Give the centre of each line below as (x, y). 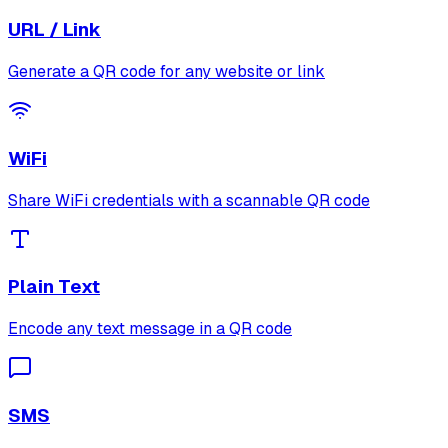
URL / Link (54, 30)
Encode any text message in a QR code (150, 328)
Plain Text (54, 287)
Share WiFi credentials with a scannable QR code (189, 200)
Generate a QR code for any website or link (166, 72)
